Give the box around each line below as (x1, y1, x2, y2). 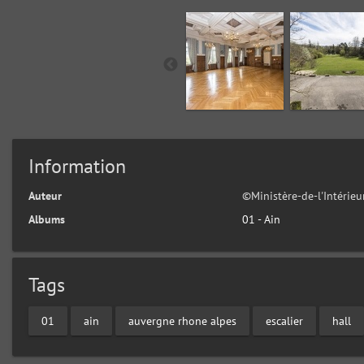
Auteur (28, 188, 62, 204)
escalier (266, 313, 303, 328)
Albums (28, 212, 65, 227)
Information (28, 154, 126, 180)
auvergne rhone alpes (128, 313, 236, 328)
